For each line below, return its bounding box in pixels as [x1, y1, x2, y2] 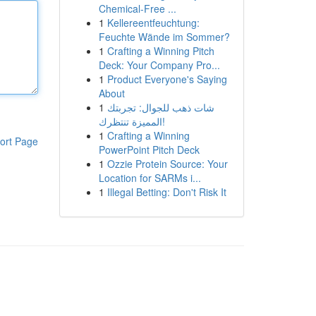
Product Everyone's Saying [107, 72, 227, 86]
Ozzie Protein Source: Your [107, 157, 228, 171]
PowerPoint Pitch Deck [98, 142, 200, 157]
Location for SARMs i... [98, 171, 201, 185]
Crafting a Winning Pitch [107, 44, 214, 58]
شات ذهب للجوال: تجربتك [107, 100, 214, 114]
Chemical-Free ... [98, 1, 176, 16]
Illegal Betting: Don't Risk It [107, 185, 226, 199]
